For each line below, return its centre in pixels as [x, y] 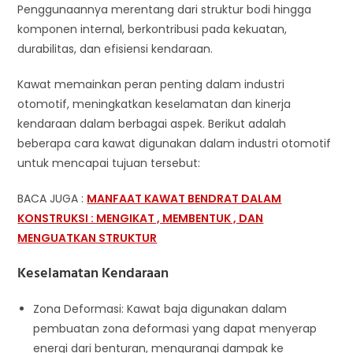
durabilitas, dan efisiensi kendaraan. [115, 49]
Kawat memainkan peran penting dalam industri [151, 84]
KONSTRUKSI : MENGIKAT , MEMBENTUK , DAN [141, 218]
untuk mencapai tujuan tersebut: [109, 163]
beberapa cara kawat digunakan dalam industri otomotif [175, 143]
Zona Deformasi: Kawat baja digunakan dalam [160, 309]
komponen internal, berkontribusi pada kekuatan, [152, 29]
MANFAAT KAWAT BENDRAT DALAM [184, 199]
